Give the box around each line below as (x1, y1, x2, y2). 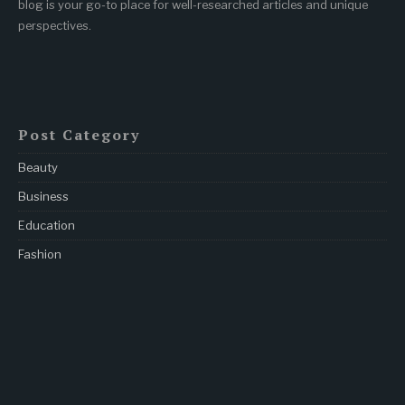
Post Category (18, 124, 140, 145)
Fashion (18, 246, 61, 261)
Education (18, 217, 75, 232)
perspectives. (18, 17, 91, 33)
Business (18, 188, 69, 203)
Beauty (18, 159, 58, 174)
